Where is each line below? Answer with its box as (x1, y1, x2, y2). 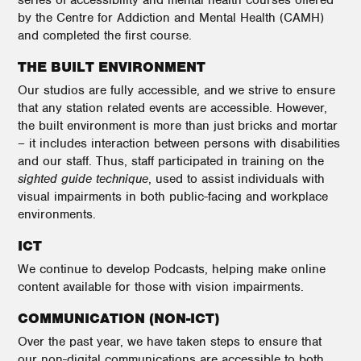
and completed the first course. (18, 27, 192, 44)
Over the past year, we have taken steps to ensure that (18, 334, 322, 350)
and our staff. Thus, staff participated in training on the (18, 153, 324, 169)
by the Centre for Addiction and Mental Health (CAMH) (18, 10, 324, 26)
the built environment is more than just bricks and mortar (18, 118, 338, 134)
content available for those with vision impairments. (18, 279, 304, 295)
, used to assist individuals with (148, 171, 325, 187)
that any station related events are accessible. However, (18, 100, 327, 116)
